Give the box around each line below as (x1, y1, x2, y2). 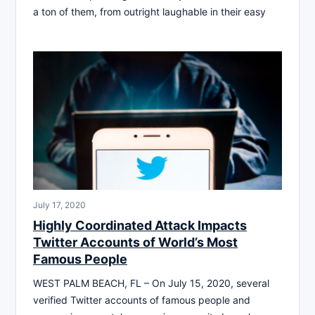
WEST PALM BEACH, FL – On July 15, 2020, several (33, 277, 269, 290)
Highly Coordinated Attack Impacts (33, 218, 247, 233)
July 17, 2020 (33, 200, 86, 211)
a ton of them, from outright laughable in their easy (33, 6, 266, 18)
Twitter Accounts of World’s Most (33, 235, 238, 250)
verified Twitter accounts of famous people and (33, 294, 250, 307)
